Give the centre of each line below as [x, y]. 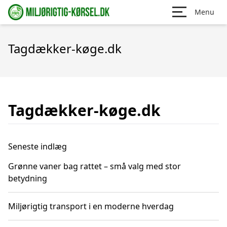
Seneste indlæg [37, 146]
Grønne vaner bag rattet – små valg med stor [94, 166]
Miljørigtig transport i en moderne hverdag [91, 206]
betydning [28, 178]
